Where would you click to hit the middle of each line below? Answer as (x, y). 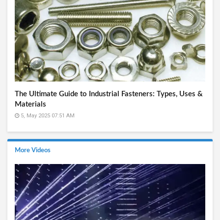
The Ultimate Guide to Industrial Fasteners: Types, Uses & (109, 94)
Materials (30, 104)
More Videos (33, 150)
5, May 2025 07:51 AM (47, 115)
